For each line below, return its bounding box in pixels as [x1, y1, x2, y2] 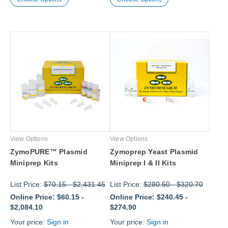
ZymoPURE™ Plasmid [10, 147, 88, 156]
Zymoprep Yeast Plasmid [110, 147, 198, 156]
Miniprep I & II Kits [110, 158, 176, 167]
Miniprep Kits [10, 158, 58, 167]
